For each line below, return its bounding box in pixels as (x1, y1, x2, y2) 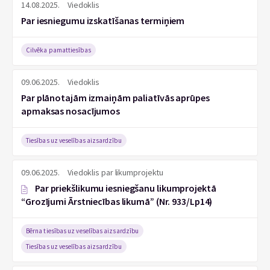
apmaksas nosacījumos (21, 105, 120, 117)
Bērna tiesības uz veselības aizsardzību (26, 227, 139, 235)
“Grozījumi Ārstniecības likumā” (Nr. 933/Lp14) (21, 195, 213, 207)
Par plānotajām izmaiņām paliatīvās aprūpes (21, 92, 210, 104)
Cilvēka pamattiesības (26, 46, 91, 54)
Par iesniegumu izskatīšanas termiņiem (21, 14, 185, 27)
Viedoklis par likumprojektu (67, 167, 164, 178)
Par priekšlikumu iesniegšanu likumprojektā (33, 182, 216, 194)
